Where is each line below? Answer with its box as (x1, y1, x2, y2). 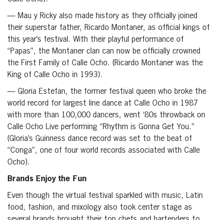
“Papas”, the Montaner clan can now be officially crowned (7, 48, 200, 56)
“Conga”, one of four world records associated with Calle (7, 147, 200, 155)
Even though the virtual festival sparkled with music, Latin (7, 192, 203, 200)
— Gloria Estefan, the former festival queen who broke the (7, 88, 206, 96)
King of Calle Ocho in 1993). (7, 71, 103, 80)
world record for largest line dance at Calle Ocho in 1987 (7, 100, 198, 108)
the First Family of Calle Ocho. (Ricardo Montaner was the (7, 59, 203, 68)
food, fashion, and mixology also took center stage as (7, 204, 192, 212)
